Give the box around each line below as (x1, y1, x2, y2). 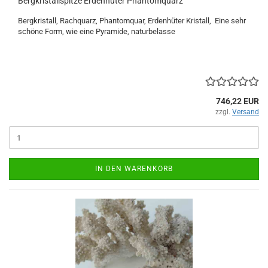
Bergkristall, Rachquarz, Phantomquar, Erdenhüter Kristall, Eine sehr (18, 16, 246, 25)
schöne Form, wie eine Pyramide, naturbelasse (18, 27, 175, 36)
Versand (232, 108, 259, 116)
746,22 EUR (216, 96, 259, 106)
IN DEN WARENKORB (95, 165, 173, 173)
